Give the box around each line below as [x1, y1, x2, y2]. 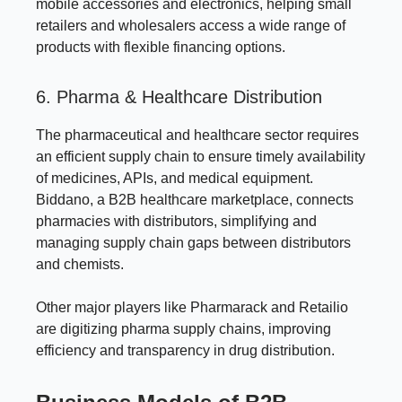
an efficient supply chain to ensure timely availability [36, 148, 365, 164]
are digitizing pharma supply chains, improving [36, 320, 331, 336]
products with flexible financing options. [36, 39, 285, 55]
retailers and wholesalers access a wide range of [36, 17, 345, 33]
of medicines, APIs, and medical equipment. [36, 170, 313, 186]
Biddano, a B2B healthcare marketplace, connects [36, 191, 354, 207]
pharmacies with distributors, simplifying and [36, 213, 317, 229]
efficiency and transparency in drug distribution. [36, 342, 335, 358]
